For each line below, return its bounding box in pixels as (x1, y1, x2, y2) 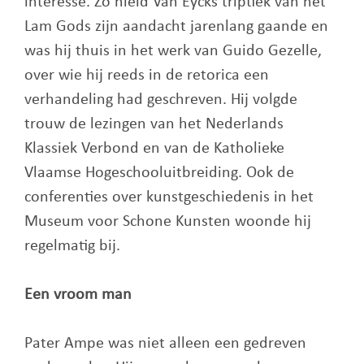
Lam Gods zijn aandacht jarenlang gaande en (24, 19, 328, 35)
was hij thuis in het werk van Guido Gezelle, (24, 43, 322, 59)
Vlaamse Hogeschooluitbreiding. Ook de (24, 165, 294, 181)
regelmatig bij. (24, 238, 120, 254)
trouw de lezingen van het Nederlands (24, 116, 284, 132)
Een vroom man (24, 287, 132, 303)
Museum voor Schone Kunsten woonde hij (24, 214, 311, 230)
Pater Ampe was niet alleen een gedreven (24, 336, 306, 352)
